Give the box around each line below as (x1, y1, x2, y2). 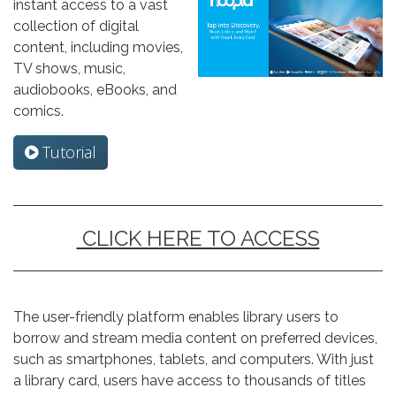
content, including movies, (13, 38, 183, 56)
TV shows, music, (13, 59, 126, 77)
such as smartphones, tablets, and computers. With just (13, 350, 374, 368)
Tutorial (38, 141, 96, 163)
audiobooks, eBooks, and (13, 80, 177, 98)
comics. (13, 102, 64, 119)
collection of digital (13, 17, 139, 34)
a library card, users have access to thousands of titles (13, 371, 366, 389)
